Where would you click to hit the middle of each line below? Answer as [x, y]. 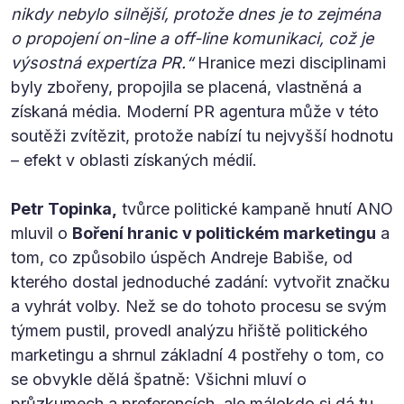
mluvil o [41, 233]
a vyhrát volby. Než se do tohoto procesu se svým [199, 306]
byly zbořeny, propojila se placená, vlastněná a [186, 87]
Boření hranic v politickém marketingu [224, 233]
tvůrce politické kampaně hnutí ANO [255, 208]
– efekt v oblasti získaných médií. [134, 160]
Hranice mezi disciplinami [289, 62]
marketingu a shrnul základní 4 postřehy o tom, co [197, 354]
